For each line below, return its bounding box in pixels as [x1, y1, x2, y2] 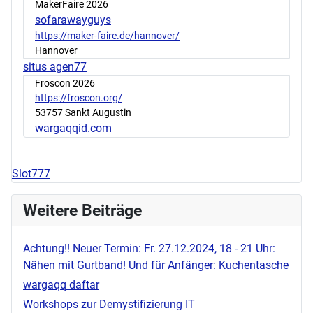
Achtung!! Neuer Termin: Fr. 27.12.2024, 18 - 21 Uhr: [23, 242, 275, 256]
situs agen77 [23, 60, 87, 74]
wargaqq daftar [23, 278, 99, 292]
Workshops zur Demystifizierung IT [23, 298, 195, 312]
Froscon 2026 [35, 78, 95, 89]
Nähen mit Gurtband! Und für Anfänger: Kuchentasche [23, 259, 289, 272]
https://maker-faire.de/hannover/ [35, 30, 180, 42]
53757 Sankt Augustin [35, 107, 131, 119]
